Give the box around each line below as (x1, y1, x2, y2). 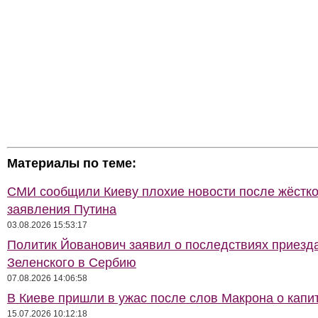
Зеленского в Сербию (7, 256, 136, 270)
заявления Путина (7, 202, 116, 216)
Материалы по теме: (7, 156, 136, 170)
